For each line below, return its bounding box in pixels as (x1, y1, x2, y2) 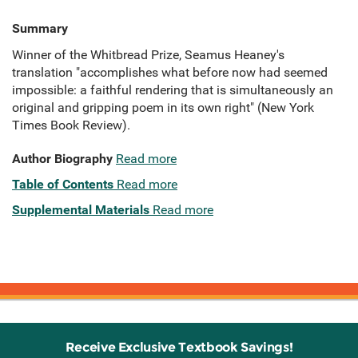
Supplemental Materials (12, 202, 149, 218)
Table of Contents (12, 177, 113, 193)
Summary (12, 21, 68, 37)
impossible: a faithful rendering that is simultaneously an (12, 82, 333, 98)
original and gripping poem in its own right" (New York (12, 100, 314, 116)
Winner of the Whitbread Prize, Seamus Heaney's (12, 47, 284, 63)
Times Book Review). (12, 117, 130, 133)
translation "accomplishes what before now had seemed (12, 65, 328, 81)
